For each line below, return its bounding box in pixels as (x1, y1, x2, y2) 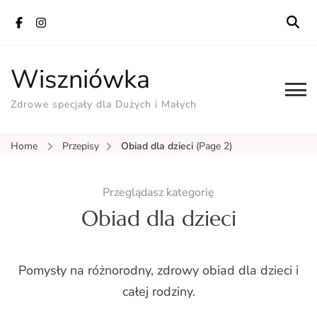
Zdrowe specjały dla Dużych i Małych (11, 98, 197, 111)
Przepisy (62, 139, 99, 153)
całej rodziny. (122, 283, 195, 301)
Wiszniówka (11, 62, 150, 97)
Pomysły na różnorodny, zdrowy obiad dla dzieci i (18, 262, 299, 279)
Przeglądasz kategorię (103, 185, 214, 201)
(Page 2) (196, 139, 232, 153)
